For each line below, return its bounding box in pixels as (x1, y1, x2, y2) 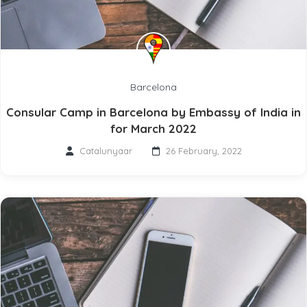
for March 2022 (110, 121, 197, 136)
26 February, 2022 (165, 145, 242, 156)
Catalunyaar (79, 145, 132, 156)
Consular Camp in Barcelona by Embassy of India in (6, 104, 301, 119)
